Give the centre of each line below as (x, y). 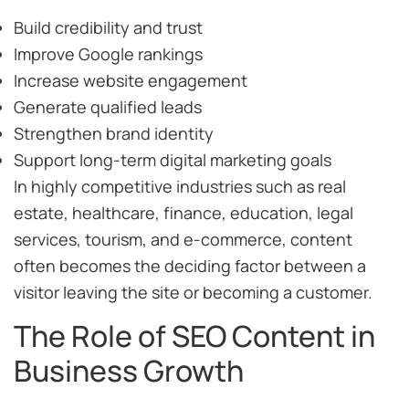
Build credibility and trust (108, 27)
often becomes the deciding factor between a (190, 265)
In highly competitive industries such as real (180, 186)
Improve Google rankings (108, 53)
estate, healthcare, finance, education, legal (184, 212)
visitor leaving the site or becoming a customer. (193, 292)
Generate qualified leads (108, 106)
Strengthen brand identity (114, 133)
